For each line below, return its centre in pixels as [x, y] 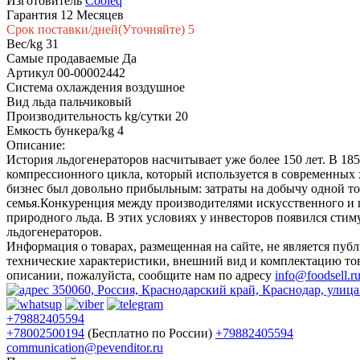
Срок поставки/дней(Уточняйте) [96, 29]
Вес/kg [25, 44]
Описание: [36, 145]
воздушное [155, 87]
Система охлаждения [64, 87]
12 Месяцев [92, 15]
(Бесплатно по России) [150, 333]
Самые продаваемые [63, 58]
